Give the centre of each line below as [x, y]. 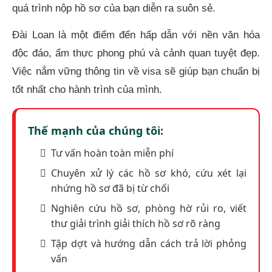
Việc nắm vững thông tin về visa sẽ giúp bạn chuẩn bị [136, 72]
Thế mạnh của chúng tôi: [96, 130]
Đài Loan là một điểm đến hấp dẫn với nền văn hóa [136, 35]
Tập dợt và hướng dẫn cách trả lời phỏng [149, 243]
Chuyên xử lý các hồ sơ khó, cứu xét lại [149, 173]
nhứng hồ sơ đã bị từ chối [110, 188]
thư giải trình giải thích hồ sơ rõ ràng [136, 223]
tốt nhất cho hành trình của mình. [87, 90]
